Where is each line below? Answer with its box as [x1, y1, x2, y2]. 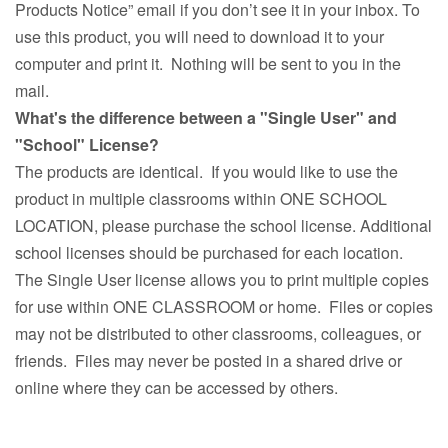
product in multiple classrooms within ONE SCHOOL [15, 187, 387, 211]
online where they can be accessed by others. [15, 376, 338, 400]
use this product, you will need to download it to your [15, 25, 384, 49]
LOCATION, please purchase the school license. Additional [15, 214, 432, 238]
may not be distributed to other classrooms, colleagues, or [15, 322, 421, 346]
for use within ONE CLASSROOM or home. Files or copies [15, 295, 433, 319]
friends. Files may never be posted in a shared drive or [15, 349, 402, 373]
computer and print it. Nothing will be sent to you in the [15, 52, 401, 76]
